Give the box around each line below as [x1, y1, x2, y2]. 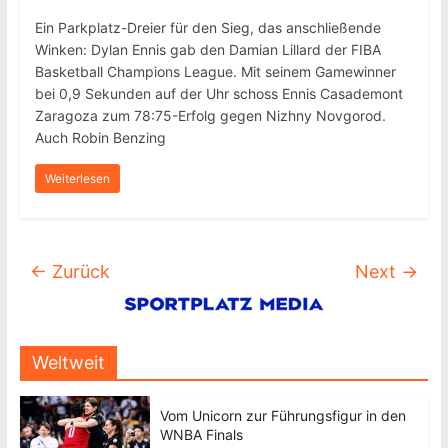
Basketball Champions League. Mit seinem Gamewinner [34, 63, 396, 80]
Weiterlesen [44, 171, 110, 186]
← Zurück [29, 261, 110, 282]
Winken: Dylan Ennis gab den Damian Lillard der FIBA [34, 41, 381, 58]
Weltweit [31, 352, 105, 373]
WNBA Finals [159, 426, 243, 443]
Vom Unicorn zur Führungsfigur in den [159, 407, 406, 424]
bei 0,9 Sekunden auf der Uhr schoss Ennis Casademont [34, 85, 403, 102]
